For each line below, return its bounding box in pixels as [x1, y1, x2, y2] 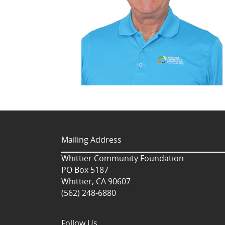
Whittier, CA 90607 [61, 175, 131, 187]
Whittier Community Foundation [61, 152, 184, 164]
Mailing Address [61, 134, 122, 145]
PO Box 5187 [61, 164, 108, 175]
